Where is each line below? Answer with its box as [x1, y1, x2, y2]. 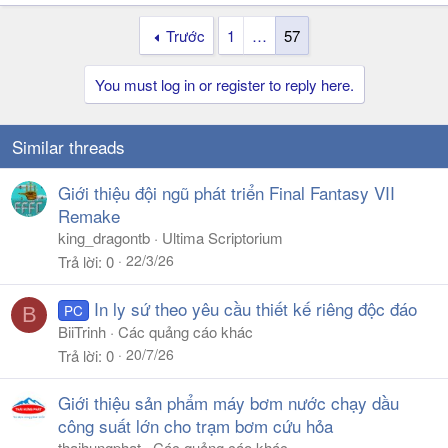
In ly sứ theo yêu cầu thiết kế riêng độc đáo [93, 296, 417, 321]
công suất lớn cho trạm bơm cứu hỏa [58, 413, 333, 438]
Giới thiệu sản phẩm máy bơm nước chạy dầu [58, 390, 399, 415]
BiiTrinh [58, 321, 106, 342]
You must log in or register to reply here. [94, 74, 354, 95]
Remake [58, 203, 120, 228]
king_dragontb [58, 227, 150, 248]
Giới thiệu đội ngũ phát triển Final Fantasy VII [58, 180, 395, 205]
